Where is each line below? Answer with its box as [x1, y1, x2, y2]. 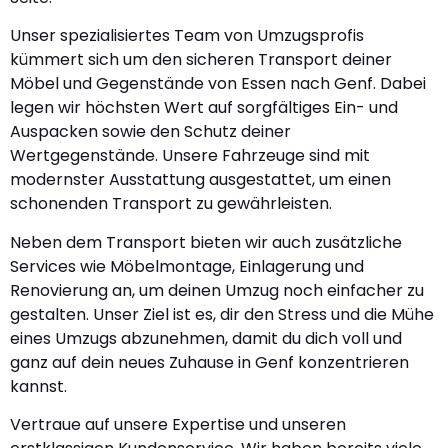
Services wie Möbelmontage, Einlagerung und [10, 254, 364, 278]
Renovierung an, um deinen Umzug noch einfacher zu [10, 278, 424, 302]
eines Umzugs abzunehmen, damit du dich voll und [10, 326, 402, 350]
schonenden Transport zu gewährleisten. [10, 192, 332, 216]
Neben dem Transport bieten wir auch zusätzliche [10, 230, 402, 254]
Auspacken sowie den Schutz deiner [10, 120, 291, 144]
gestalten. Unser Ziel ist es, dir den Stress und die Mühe [10, 302, 434, 326]
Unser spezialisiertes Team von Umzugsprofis [10, 24, 364, 48]
